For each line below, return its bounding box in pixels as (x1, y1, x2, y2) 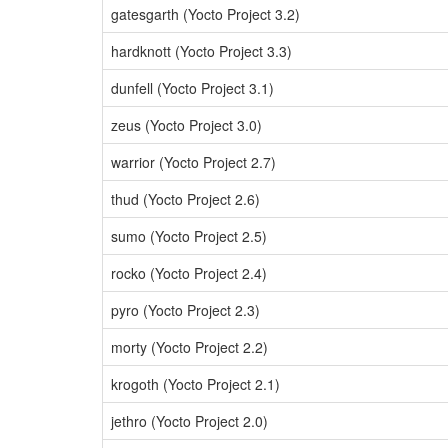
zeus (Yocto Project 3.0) (111, 115, 262, 135)
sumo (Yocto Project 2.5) (111, 226, 267, 246)
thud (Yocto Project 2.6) (111, 189, 260, 209)
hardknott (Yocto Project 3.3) (111, 41, 292, 61)
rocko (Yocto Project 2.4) (111, 263, 267, 283)
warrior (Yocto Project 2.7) (111, 152, 276, 172)
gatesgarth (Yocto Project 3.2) (111, 4, 300, 24)
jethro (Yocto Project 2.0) (111, 411, 268, 431)
